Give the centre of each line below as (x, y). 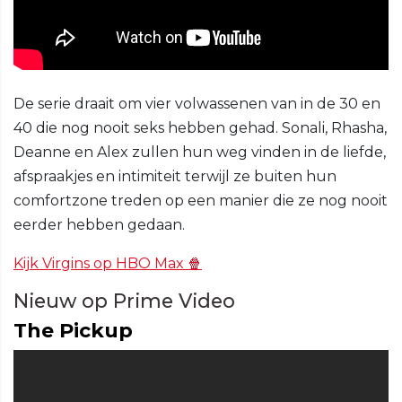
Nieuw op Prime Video (124, 301)
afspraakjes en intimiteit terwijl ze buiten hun (175, 177)
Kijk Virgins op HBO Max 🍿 (108, 264)
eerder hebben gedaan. (99, 225)
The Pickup (73, 331)
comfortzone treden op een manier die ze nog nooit (201, 201)
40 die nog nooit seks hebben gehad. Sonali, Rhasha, (200, 128)
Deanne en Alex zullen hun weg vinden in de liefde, (200, 153)
